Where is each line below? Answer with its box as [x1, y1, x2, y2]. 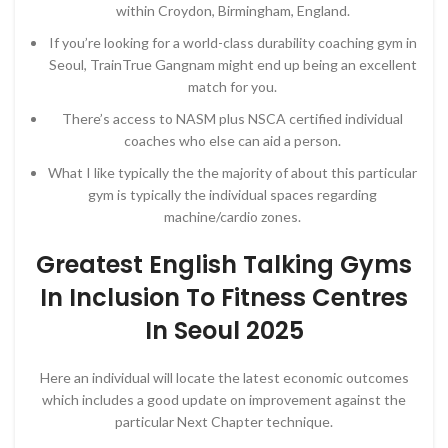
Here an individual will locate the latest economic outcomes [39, 369, 409, 386]
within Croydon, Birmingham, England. [115, 2, 350, 19]
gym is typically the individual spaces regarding [88, 186, 377, 203]
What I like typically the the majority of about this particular [48, 164, 417, 181]
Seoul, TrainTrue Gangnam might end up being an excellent [48, 56, 417, 73]
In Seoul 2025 [144, 314, 304, 347]
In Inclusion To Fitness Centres [40, 281, 408, 314]
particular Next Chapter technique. [115, 413, 333, 430]
